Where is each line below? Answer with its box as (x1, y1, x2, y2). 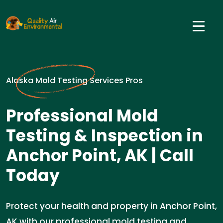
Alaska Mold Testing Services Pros (6, 75, 143, 86)
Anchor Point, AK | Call (6, 144, 194, 167)
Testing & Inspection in (6, 124, 203, 147)
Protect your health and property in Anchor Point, (6, 200, 217, 212)
